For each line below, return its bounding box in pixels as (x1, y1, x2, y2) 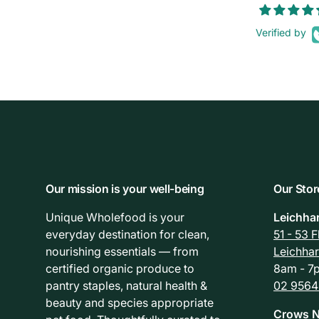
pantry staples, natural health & (46, 278, 207, 293)
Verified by (256, 26, 306, 38)
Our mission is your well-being (46, 182, 204, 197)
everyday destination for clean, (46, 227, 209, 242)
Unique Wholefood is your (46, 210, 184, 225)
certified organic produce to (46, 261, 194, 276)
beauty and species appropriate (46, 296, 214, 310)
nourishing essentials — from (46, 244, 199, 259)
